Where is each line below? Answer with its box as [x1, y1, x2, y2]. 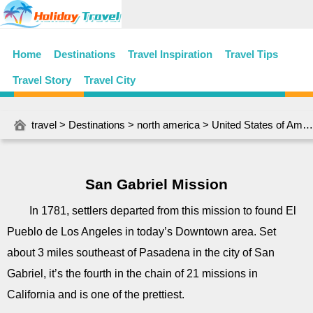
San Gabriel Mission [85, 176, 228, 192]
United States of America [212, 119, 303, 131]
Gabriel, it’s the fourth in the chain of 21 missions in [7, 268, 258, 279]
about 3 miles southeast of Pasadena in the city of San [7, 247, 275, 259]
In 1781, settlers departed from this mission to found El [29, 205, 296, 217]
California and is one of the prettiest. [7, 289, 184, 300]
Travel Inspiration [128, 48, 212, 60]
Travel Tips [225, 48, 278, 60]
